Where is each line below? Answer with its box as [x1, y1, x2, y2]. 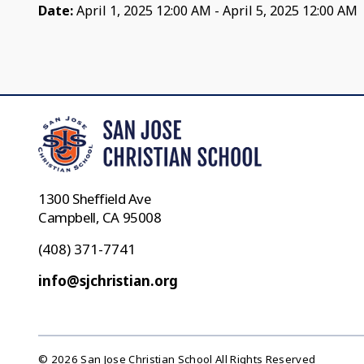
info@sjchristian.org [38, 271, 179, 291]
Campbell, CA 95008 [38, 208, 162, 227]
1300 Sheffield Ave [38, 189, 151, 209]
